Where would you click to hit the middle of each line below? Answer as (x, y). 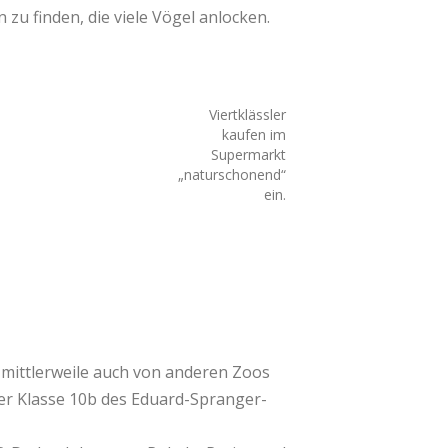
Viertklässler (248, 114)
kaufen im (254, 134)
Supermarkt (249, 154)
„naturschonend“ (232, 174)
